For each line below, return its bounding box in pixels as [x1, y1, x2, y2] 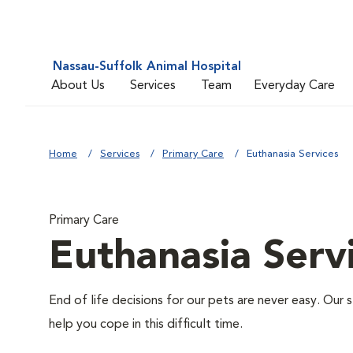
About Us [51, 79, 105, 92]
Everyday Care [254, 79, 335, 92]
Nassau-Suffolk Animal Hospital [53, 61, 241, 73]
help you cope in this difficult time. [49, 318, 246, 331]
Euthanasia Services [247, 149, 338, 159]
